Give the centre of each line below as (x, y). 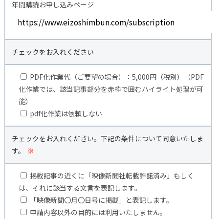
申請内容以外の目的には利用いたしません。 (98, 212)
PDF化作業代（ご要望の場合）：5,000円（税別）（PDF (117, 77)
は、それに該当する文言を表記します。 (80, 187)
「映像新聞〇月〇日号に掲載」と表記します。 (101, 200)
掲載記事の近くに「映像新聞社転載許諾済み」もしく (112, 175)
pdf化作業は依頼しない (66, 113)
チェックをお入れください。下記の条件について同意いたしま (107, 138)
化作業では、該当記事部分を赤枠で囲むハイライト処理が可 (111, 89)
